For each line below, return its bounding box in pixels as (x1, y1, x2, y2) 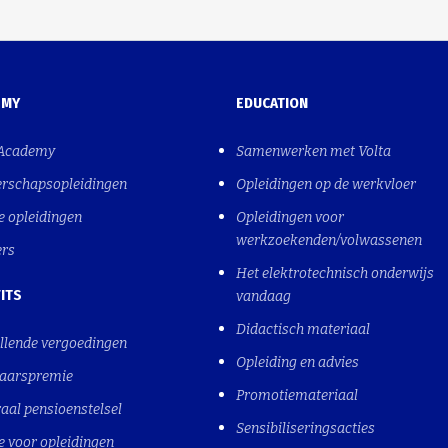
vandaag (236, 287, 291, 305)
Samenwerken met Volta (236, 142, 391, 160)
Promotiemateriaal (236, 386, 358, 404)
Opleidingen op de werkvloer (236, 175, 416, 193)
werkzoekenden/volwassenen (236, 231, 422, 249)
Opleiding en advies (236, 353, 359, 371)
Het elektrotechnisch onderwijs (236, 264, 434, 282)
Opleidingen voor (236, 208, 344, 226)
